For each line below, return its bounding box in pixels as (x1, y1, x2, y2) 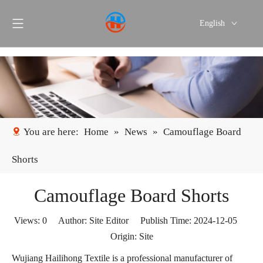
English (199, 19, 225, 28)
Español (204, 55, 225, 62)
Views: (14, 215, 42, 225)
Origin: (110, 231, 139, 241)
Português (204, 38, 231, 45)
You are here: (21, 126, 81, 137)
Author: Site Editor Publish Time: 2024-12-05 (47, 215, 249, 225)
